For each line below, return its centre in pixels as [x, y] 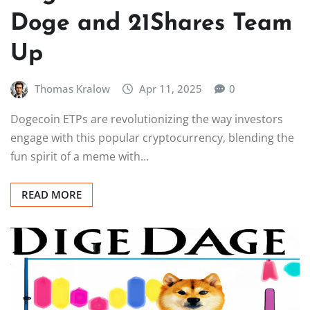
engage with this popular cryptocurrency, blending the [152, 137]
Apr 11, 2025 [171, 88]
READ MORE [52, 194]
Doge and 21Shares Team [151, 24]
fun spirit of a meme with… [80, 156]
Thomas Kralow [72, 88]
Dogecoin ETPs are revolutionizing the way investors [147, 119]
